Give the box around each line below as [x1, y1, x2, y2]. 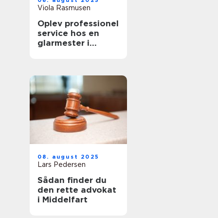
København [37, 48, 86, 57]
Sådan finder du [37, 175, 107, 185]
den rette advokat [37, 185, 116, 195]
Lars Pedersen [37, 161, 86, 168]
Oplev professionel [37, 18, 119, 28]
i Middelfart [37, 195, 88, 204]
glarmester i [37, 38, 90, 48]
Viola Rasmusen [37, 4, 91, 12]
